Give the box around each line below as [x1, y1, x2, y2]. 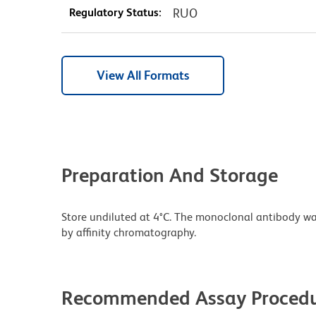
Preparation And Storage [61, 163, 278, 186]
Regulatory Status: [68, 5, 162, 19]
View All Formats [97, 67, 189, 83]
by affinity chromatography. [61, 225, 196, 239]
